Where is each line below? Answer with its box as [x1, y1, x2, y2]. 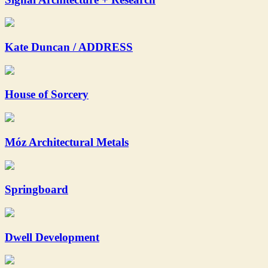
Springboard [5, 183, 68, 196]
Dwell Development [5, 230, 99, 243]
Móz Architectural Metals [5, 135, 129, 148]
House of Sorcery [5, 88, 89, 101]
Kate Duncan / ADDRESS [5, 41, 133, 53]
